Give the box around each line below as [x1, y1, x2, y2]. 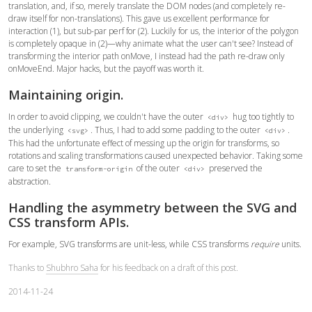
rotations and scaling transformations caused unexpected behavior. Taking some [8, 149, 303, 162]
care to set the [8, 162, 63, 174]
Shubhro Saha [46, 261, 98, 274]
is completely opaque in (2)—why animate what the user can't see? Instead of [8, 37, 292, 49]
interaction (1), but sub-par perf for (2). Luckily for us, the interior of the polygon [8, 24, 299, 37]
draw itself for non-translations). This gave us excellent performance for [8, 12, 270, 24]
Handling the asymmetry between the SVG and [8, 198, 297, 216]
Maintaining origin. [8, 86, 123, 103]
